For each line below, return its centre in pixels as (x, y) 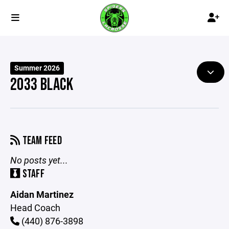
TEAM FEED (41, 141)
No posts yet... (39, 160)
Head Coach (35, 208)
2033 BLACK (42, 85)
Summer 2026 (37, 68)
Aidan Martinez (42, 194)
